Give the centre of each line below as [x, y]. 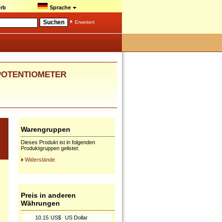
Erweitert [85, 22]
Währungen [40, 203]
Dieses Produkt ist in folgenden [58, 142]
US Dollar [76, 218]
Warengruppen [46, 129]
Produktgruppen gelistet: [50, 148]
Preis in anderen [48, 195]
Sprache [60, 7]
